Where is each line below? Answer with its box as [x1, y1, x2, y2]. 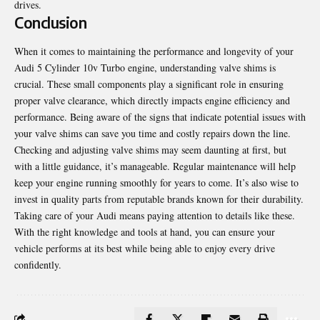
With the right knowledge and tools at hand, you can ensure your [14, 224, 275, 239]
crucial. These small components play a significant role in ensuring [14, 76, 284, 91]
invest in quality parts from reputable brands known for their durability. [14, 191, 304, 206]
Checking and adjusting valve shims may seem [14, 142, 204, 156]
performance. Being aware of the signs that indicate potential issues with [14, 109, 306, 124]
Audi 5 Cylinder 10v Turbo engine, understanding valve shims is [14, 60, 276, 74]
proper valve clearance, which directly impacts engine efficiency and [14, 93, 290, 107]
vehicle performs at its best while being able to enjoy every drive [14, 241, 275, 255]
